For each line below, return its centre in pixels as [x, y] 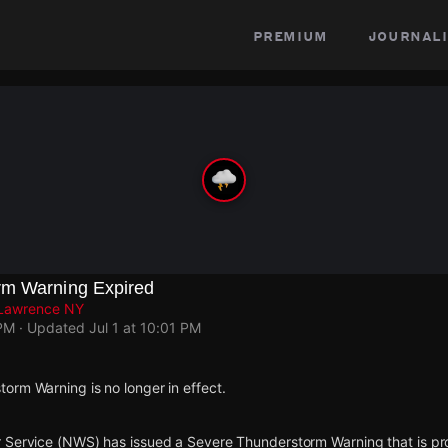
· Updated [52, 327]
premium [290, 35]
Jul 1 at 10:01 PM [145, 327]
